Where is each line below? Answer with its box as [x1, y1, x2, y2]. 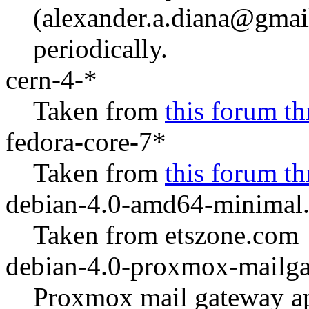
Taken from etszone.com [33, 220, 299, 250]
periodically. [33, 34, 168, 63]
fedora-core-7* [6, 127, 166, 157]
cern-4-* [6, 65, 97, 94]
